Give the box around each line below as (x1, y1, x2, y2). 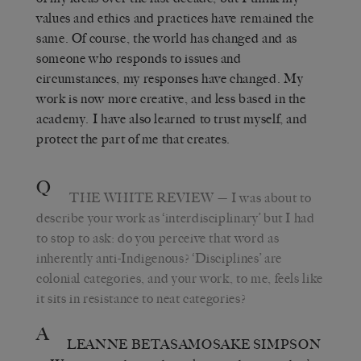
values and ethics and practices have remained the (36, 10, 314, 26)
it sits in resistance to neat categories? (36, 290, 247, 306)
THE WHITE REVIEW (69, 189, 214, 205)
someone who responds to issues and (36, 50, 242, 66)
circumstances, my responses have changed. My (36, 70, 304, 86)
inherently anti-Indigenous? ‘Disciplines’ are (36, 250, 282, 266)
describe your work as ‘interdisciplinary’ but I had (36, 210, 315, 226)
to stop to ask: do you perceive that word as (36, 230, 280, 246)
